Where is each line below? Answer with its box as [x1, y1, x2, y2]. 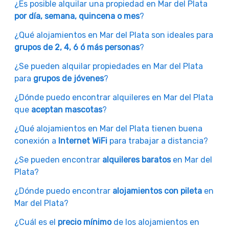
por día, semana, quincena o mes [14, 11, 140, 21]
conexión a [14, 136, 58, 146]
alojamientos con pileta [112, 186, 202, 196]
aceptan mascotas [31, 105, 102, 115]
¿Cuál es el [14, 217, 58, 227]
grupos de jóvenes [33, 74, 104, 84]
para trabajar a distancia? [107, 136, 208, 146]
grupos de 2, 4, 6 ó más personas [14, 42, 140, 53]
